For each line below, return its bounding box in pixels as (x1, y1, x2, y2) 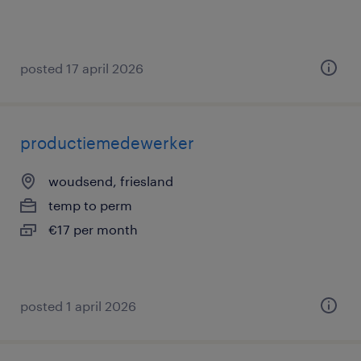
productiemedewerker (20, 133, 194, 152)
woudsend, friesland (48, 173, 173, 189)
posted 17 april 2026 (20, 60, 143, 76)
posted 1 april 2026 (20, 298, 136, 313)
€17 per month (48, 222, 138, 237)
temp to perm (48, 197, 132, 213)
